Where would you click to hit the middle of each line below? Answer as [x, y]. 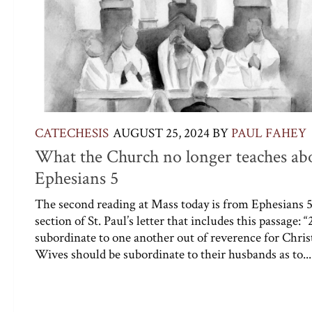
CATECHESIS [72, 134]
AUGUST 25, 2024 [161, 134]
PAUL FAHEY [269, 134]
